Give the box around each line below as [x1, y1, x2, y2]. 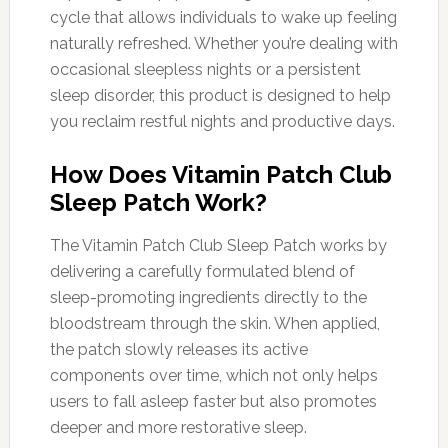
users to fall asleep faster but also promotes [49, 391, 377, 411]
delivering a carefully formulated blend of [49, 261, 355, 281]
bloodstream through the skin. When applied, [49, 313, 380, 333]
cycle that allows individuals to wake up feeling [49, 7, 397, 27]
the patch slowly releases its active [49, 339, 308, 359]
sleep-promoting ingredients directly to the [49, 287, 367, 307]
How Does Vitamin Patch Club [49, 159, 392, 189]
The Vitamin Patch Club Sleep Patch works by [49, 235, 387, 255]
